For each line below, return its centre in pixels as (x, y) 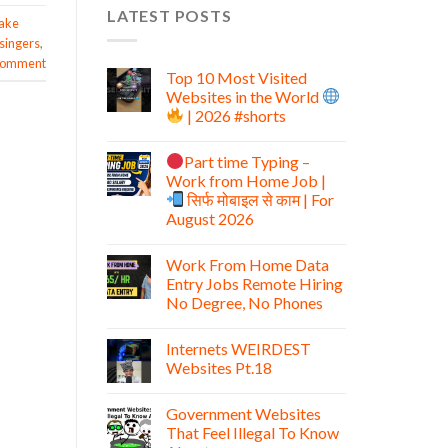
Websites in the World (244, 96)
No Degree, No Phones (244, 302)
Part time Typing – (247, 161)
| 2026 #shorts (235, 115)
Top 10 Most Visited (236, 77)
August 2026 (210, 218)
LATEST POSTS (169, 16)
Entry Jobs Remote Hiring (254, 283)
